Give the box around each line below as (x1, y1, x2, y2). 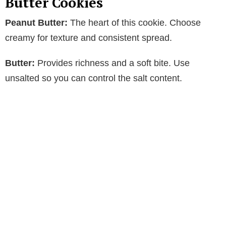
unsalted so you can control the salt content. (5, 73, 182, 83)
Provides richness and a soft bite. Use (35, 58, 190, 68)
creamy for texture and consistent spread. (5, 32, 172, 43)
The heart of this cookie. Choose (68, 17, 201, 28)
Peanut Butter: (5, 17, 68, 28)
